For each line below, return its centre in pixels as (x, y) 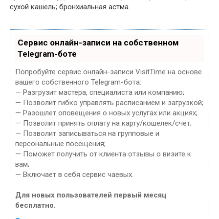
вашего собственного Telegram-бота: (78, 82)
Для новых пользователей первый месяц (91, 195)
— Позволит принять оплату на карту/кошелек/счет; (103, 123)
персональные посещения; (60, 143)
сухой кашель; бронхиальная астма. (70, 7)
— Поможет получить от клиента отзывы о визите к (103, 154)
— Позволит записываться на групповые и (87, 133)
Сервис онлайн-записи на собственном (98, 42)
